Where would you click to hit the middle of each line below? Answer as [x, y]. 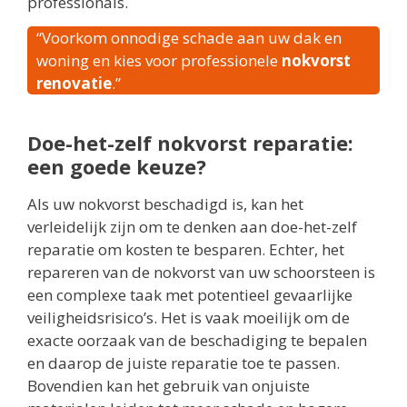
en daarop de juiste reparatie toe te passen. [184, 363]
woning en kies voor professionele [159, 61]
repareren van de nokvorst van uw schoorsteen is [201, 273]
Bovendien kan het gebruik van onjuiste [169, 386]
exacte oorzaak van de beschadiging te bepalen [197, 341]
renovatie [74, 84]
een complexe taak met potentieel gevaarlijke [190, 295]
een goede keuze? [117, 167]
